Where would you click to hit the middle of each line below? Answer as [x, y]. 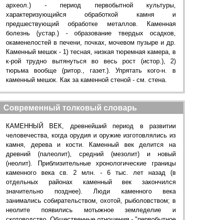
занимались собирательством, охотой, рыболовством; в [91, 201]
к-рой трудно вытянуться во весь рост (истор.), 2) [91, 61]
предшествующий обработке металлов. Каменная [91, 24]
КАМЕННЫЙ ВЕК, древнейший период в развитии [91, 126]
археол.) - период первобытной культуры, [91, 5]
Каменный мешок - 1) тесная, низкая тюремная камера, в [91, 52]
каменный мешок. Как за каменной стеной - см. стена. [86, 80]
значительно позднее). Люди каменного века [91, 191]
